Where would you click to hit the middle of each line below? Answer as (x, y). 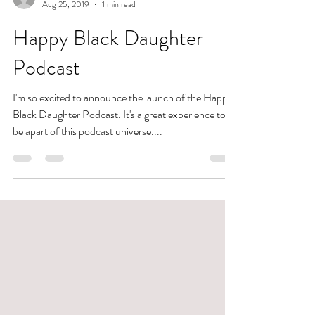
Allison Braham (66, 33)
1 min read (119, 47)
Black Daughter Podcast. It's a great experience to (119, 157)
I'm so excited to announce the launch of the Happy (123, 140)
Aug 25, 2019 (66, 47)
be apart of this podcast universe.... (88, 174)
